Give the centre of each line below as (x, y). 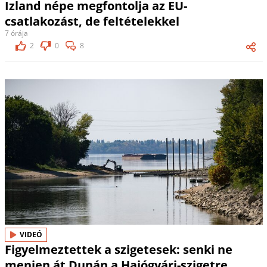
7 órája (16, 33)
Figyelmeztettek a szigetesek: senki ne (118, 249)
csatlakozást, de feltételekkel (92, 21)
